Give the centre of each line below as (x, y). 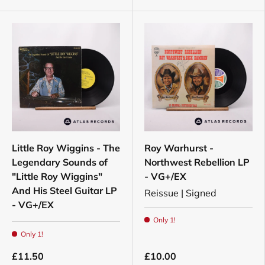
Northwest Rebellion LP (197, 162)
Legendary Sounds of (60, 162)
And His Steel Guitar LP (64, 191)
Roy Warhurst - (179, 148)
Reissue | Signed (180, 193)
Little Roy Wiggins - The (66, 148)
